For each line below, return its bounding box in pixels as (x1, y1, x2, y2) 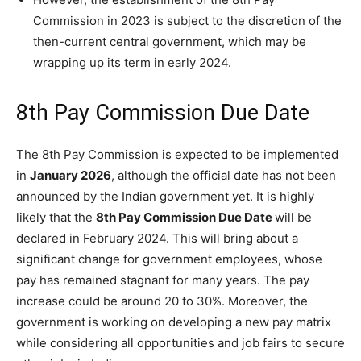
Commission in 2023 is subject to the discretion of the (33, 12, 342, 28)
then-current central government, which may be (33, 33, 306, 49)
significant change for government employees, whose (16, 251, 322, 267)
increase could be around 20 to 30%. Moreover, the (16, 293, 308, 309)
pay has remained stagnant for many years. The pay (16, 272, 309, 288)
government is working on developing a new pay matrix (16, 313, 331, 330)
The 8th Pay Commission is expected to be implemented (16, 146, 338, 162)
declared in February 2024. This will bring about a (16, 230, 298, 246)
